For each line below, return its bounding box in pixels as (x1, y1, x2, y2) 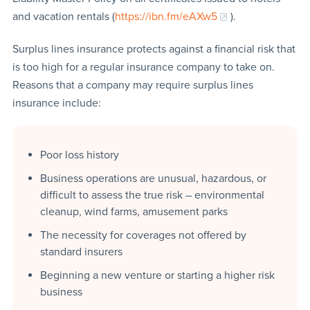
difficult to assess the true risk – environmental (39, 188, 264, 202)
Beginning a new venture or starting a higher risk (39, 268, 275, 282)
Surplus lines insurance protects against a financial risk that (12, 42, 295, 56)
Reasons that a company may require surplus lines (12, 77, 253, 92)
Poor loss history (39, 147, 119, 162)
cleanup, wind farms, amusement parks (39, 204, 228, 219)
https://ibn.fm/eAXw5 (114, 9, 217, 24)
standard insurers (39, 244, 122, 259)
